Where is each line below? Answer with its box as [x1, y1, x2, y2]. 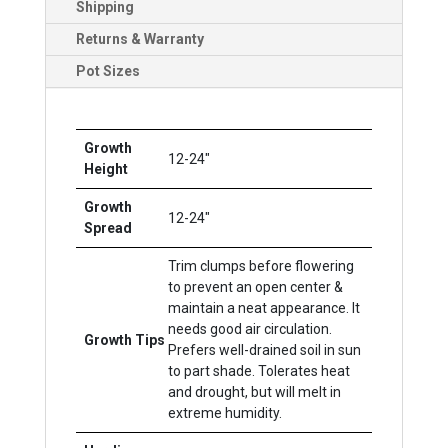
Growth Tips [83, 331, 165, 348]
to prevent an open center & [168, 279, 344, 295]
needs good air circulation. [168, 321, 333, 337]
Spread [83, 220, 132, 236]
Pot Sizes [75, 63, 140, 79]
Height [83, 161, 128, 177]
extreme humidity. [168, 405, 283, 421]
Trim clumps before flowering [168, 258, 355, 274]
